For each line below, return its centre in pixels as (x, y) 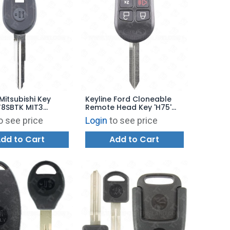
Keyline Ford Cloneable (129, 99)
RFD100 (98, 116)
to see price (134, 121)
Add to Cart (135, 140)
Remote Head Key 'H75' (129, 108)
